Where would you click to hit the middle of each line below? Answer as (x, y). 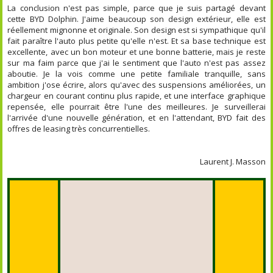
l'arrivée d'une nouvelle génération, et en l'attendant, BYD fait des (136, 117)
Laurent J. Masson (232, 161)
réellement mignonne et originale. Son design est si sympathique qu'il (136, 30)
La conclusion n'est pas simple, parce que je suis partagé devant (136, 8)
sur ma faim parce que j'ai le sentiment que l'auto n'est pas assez (136, 62)
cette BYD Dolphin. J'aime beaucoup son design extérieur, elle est (136, 19)
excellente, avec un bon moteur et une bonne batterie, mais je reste (136, 51)
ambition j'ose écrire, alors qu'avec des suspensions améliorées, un (136, 84)
